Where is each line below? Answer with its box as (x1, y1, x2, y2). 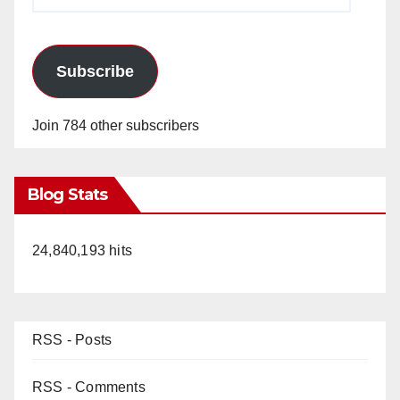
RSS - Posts (32, 331, 112, 347)
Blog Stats (28, 184, 107, 204)
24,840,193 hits (32, 242, 132, 258)
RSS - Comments (32, 379, 146, 395)
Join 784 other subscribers (32, 117, 199, 133)
